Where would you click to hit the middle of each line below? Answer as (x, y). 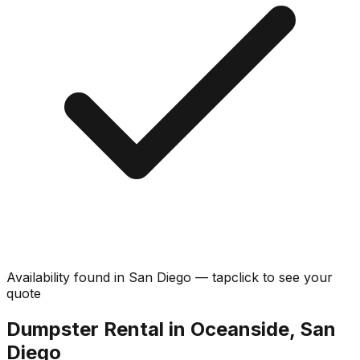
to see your (298, 277)
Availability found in (67, 277)
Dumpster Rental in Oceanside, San (171, 329)
